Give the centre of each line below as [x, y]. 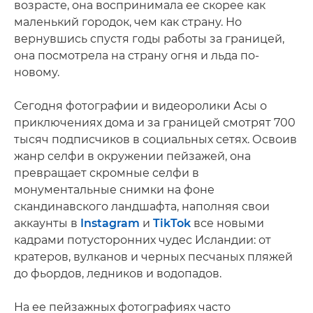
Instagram [110, 223]
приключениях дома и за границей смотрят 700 [155, 123]
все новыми [227, 223]
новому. [37, 72]
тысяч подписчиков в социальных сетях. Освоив [155, 139]
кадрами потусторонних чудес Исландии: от [143, 240]
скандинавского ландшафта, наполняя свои [142, 206]
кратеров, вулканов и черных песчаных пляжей [153, 257]
